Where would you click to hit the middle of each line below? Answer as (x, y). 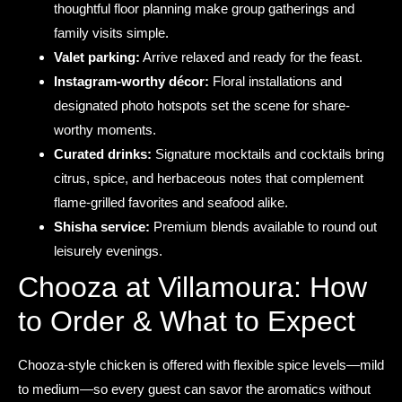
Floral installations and (275, 82)
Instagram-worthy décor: (131, 82)
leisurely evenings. (108, 251)
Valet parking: (97, 57)
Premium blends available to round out (263, 227)
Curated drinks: (103, 154)
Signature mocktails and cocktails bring (268, 154)
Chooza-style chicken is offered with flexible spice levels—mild (201, 365)
